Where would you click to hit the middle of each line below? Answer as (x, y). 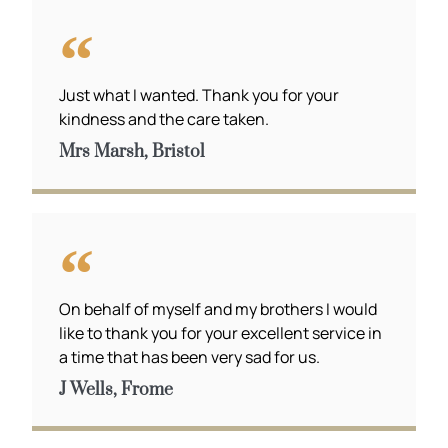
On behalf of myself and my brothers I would (218, 308)
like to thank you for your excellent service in (221, 332)
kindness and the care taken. (164, 118)
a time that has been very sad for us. (190, 356)
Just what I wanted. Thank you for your (199, 94)
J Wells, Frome (116, 389)
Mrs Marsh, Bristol (132, 151)
